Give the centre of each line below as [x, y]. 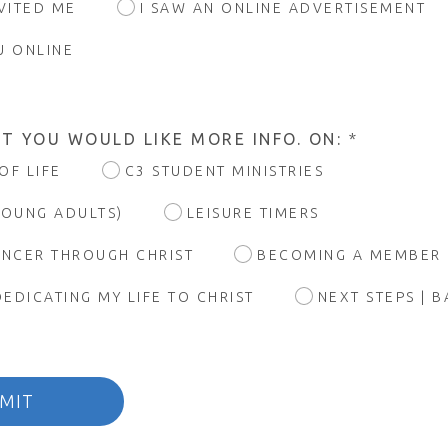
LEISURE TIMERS [253, 212]
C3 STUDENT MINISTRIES [224, 170]
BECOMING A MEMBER [349, 254]
